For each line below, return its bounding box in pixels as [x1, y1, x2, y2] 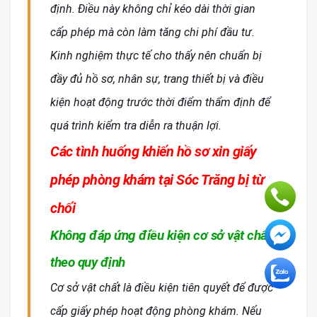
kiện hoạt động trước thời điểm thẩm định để [50, 96, 270, 110]
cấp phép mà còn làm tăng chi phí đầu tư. [50, 25, 255, 40]
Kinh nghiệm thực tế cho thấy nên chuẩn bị [50, 49, 262, 63]
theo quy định [50, 254, 125, 271]
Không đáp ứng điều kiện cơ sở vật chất [50, 227, 271, 244]
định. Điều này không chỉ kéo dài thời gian [50, 2, 255, 16]
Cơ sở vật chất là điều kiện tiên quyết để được [50, 281, 273, 295]
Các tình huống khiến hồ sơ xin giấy [50, 143, 257, 161]
